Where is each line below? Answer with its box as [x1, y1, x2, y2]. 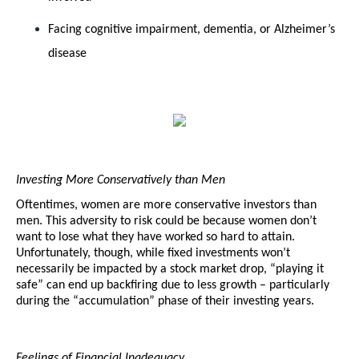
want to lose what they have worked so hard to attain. [16, 231, 295, 244]
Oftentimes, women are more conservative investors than [16, 199, 317, 212]
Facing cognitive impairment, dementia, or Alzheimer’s [48, 23, 335, 37]
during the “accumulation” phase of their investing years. [16, 295, 317, 309]
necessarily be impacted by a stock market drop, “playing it [16, 263, 324, 276]
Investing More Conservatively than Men [16, 174, 225, 188]
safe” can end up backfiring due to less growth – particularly [16, 279, 329, 292]
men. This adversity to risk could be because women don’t [16, 215, 317, 228]
